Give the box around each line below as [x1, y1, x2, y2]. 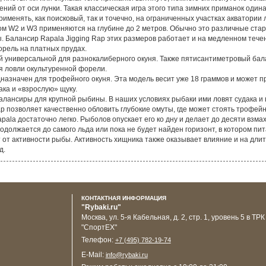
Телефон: [81, 242, 115, 251]
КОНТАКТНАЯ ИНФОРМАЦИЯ [81, 201, 166, 208]
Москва [81, 220, 106, 229]
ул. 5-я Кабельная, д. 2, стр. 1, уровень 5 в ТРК [109, 220, 265, 229]
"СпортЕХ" [81, 230, 117, 239]
